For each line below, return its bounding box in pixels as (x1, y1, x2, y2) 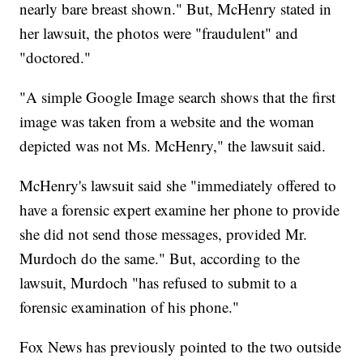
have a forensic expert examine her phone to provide (19, 199, 340, 220)
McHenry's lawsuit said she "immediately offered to (19, 175, 337, 196)
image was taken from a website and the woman (19, 111, 315, 132)
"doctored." (19, 47, 92, 68)
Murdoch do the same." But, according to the (19, 248, 301, 269)
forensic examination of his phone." (19, 297, 240, 318)
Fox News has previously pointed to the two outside (19, 336, 342, 357)
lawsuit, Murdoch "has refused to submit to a (19, 272, 297, 293)
